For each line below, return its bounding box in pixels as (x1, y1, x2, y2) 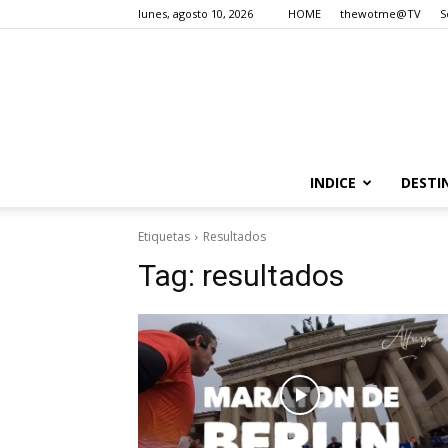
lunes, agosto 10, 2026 (138, 6, 253, 21)
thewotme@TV (340, 6, 421, 21)
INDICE (309, 173, 356, 192)
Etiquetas (138, 228, 190, 245)
